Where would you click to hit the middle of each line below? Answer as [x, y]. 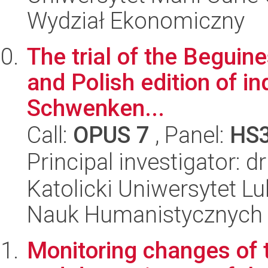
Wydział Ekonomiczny [136, 21]
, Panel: [190, 135]
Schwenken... [96, 108]
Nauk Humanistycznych [145, 214]
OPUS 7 [111, 135]
